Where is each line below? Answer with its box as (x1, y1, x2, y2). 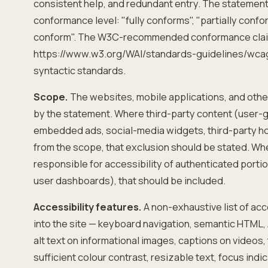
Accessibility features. (33, 200, 142, 214)
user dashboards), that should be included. (33, 174, 226, 187)
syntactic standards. (33, 64, 126, 77)
